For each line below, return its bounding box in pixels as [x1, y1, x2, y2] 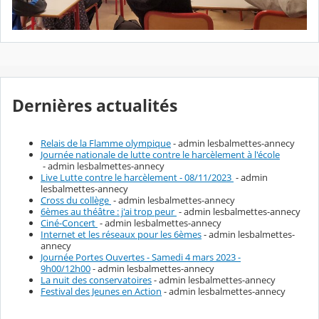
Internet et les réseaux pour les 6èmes [41, 227, 202, 241]
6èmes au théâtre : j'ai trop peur [41, 204, 177, 218]
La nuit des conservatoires [41, 273, 152, 286]
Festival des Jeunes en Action [41, 284, 162, 298]
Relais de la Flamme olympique [41, 136, 171, 150]
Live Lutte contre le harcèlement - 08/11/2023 [41, 170, 234, 184]
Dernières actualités [12, 95, 177, 117]
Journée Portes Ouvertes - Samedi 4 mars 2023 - [41, 250, 241, 263]
